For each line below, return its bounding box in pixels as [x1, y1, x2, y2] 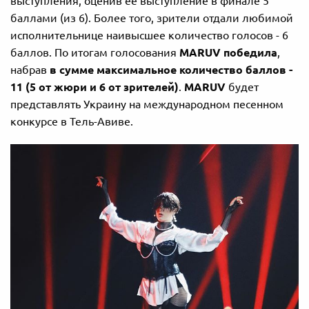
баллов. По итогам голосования [10, 46, 179, 59]
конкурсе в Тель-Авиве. [10, 114, 133, 128]
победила [221, 46, 277, 59]
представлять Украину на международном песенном [10, 97, 283, 110]
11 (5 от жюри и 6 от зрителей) [10, 80, 179, 93]
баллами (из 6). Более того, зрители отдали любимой [10, 11, 293, 24]
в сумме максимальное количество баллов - [50, 63, 292, 76]
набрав [10, 63, 50, 76]
